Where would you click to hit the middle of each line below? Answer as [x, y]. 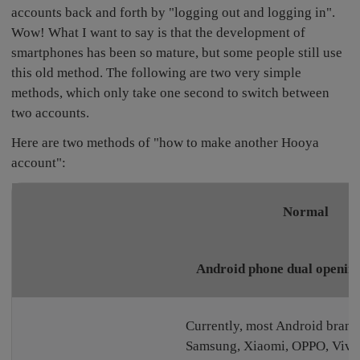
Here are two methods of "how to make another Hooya [166, 143]
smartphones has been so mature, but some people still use [177, 53]
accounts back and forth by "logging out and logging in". [174, 13]
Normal [305, 211]
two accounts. [51, 113]
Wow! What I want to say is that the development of [159, 33]
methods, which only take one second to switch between [171, 93]
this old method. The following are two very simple [157, 73]
